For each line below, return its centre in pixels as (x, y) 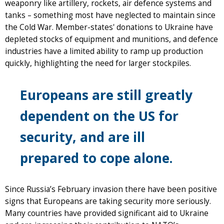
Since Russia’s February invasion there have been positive (111, 189)
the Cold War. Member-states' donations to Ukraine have (109, 27)
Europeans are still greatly (106, 95)
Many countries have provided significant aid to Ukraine (107, 213)
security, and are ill (82, 137)
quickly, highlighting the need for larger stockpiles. (98, 63)
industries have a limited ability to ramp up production (104, 51)
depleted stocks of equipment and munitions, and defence (111, 39)
